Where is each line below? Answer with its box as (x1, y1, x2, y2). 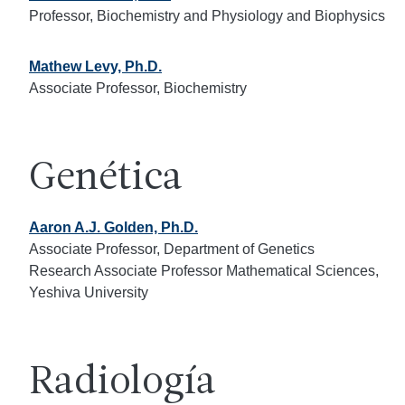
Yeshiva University (29, 285, 152, 300)
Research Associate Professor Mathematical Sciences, (29, 263, 379, 278)
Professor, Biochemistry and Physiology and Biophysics (29, 8, 385, 24)
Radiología (29, 364, 216, 403)
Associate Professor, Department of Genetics (29, 241, 315, 257)
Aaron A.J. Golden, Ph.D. (29, 220, 198, 235)
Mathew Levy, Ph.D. (29, 59, 162, 74)
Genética (29, 160, 183, 199)
